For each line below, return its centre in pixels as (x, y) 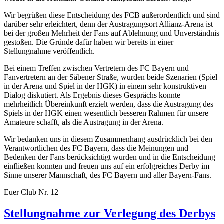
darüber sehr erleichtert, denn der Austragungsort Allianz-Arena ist (108, 24)
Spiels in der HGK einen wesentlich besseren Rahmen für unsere (106, 113)
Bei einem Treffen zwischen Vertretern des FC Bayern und (96, 68)
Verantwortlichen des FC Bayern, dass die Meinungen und (96, 148)
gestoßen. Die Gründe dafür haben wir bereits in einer (89, 42)
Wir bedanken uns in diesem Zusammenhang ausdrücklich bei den (108, 139)
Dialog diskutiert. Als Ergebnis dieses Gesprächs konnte (92, 95)
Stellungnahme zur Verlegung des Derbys (110, 213)
